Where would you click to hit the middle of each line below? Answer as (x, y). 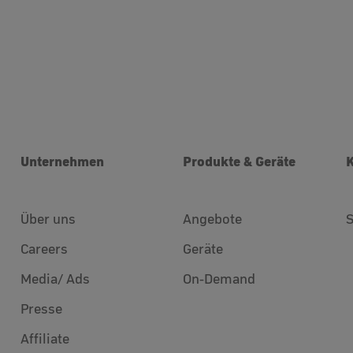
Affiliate (45, 339)
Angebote (213, 219)
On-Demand (219, 279)
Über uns (48, 219)
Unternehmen (62, 162)
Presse (41, 309)
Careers (44, 249)
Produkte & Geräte (240, 162)
